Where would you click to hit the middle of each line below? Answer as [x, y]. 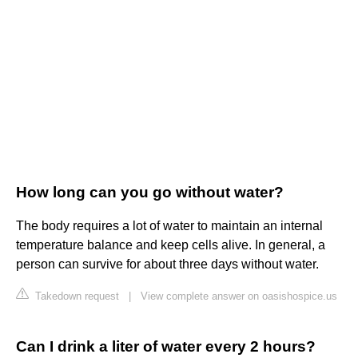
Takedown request [76, 296]
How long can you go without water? [150, 193]
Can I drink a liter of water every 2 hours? [166, 347]
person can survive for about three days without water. [167, 265]
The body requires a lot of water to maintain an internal [169, 226]
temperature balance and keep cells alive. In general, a [171, 245]
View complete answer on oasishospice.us [239, 296]
